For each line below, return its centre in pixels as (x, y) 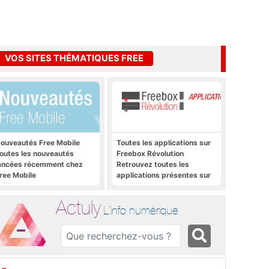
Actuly (79, 207)
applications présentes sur (164, 175)
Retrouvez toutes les (153, 164)
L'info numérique (141, 210)
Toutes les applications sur (164, 142)
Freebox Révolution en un (160, 186)
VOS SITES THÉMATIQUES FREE (74, 59)
